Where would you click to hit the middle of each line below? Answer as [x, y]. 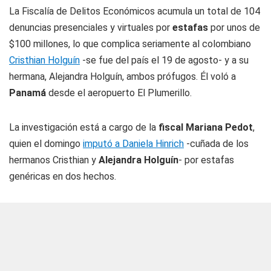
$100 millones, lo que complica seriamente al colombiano [130, 44]
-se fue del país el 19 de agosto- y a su [164, 60]
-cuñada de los [216, 144]
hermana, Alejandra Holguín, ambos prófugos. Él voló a [122, 77]
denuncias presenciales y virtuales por [91, 28]
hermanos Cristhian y [54, 160]
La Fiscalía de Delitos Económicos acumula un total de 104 [135, 11]
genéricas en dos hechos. [63, 177]
